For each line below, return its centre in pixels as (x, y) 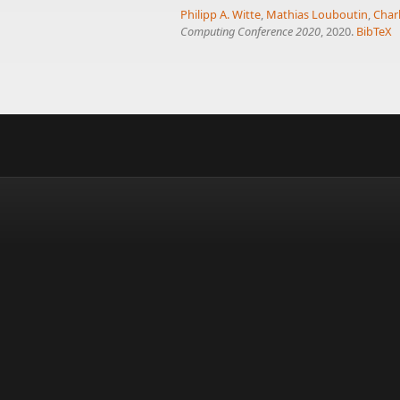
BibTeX (374, 31)
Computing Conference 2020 (250, 31)
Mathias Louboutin (317, 14)
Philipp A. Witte (221, 14)
